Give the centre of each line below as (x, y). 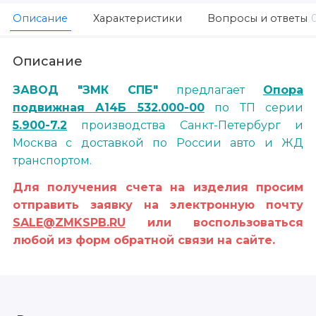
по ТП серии (254, 107)
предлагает (211, 90)
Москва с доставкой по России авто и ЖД (158, 142)
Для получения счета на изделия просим (158, 188)
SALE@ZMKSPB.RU (69, 223)
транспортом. (52, 160)
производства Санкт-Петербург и (185, 125)
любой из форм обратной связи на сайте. (144, 241)
